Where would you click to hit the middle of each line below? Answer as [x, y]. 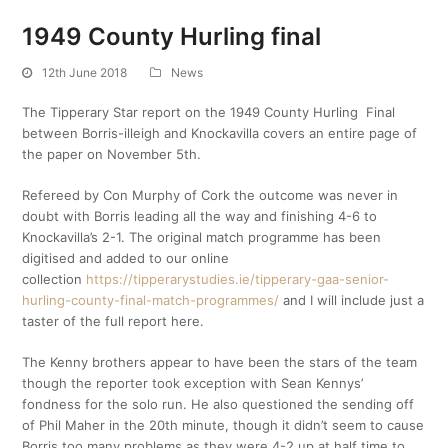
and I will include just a [352, 300]
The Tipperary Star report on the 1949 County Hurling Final [209, 112]
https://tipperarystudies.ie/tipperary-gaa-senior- [238, 279]
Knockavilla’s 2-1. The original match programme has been [202, 237]
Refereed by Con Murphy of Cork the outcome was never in [210, 195]
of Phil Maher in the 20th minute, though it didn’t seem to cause [223, 425]
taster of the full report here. [113, 321]
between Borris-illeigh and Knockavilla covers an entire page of [220, 133]
